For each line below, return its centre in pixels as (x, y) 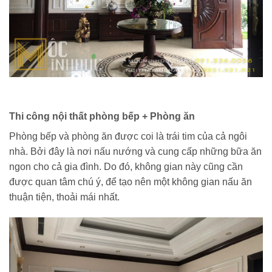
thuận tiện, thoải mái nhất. (64, 197)
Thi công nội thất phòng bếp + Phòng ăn (102, 117)
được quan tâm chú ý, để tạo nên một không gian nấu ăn (131, 182)
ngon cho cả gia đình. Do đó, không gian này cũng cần (126, 167)
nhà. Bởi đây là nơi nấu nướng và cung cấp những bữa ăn (135, 152)
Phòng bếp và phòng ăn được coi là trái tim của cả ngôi (128, 137)
